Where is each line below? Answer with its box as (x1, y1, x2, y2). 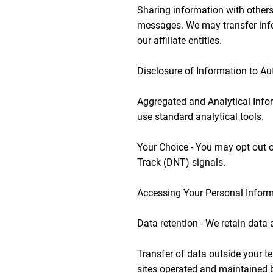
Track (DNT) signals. (137, 157, 225, 168)
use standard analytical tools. (137, 111, 264, 122)
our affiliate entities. (137, 35, 222, 46)
